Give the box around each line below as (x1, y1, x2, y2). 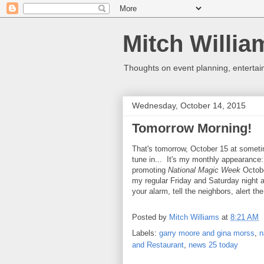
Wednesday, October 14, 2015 (132, 101, 246, 110)
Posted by (132, 213, 169, 222)
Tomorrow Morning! (132, 121, 252, 136)
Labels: (132, 229, 159, 237)
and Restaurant (132, 240, 184, 249)
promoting (132, 166, 168, 174)
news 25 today (189, 240, 238, 249)
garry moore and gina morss (159, 229, 255, 237)
